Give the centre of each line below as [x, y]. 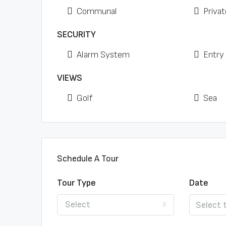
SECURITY [76, 35]
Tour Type [76, 183]
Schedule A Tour [88, 159]
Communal [97, 11]
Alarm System [103, 55]
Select [78, 205]
